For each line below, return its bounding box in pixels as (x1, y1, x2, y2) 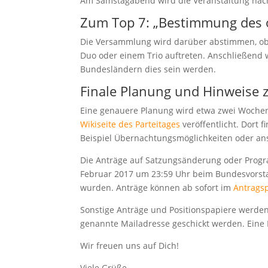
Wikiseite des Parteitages (80, 118, 181, 130)
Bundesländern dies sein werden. (80, 63, 217, 75)
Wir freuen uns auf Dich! (80, 240, 179, 251)
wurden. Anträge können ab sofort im (80, 182, 234, 193)
